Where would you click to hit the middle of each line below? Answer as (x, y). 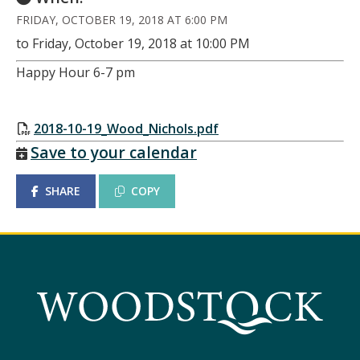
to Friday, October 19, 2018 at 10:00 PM (133, 43)
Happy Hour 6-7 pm (76, 72)
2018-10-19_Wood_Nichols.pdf (126, 128)
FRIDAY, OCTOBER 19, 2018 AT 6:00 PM (122, 20)
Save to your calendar (114, 152)
